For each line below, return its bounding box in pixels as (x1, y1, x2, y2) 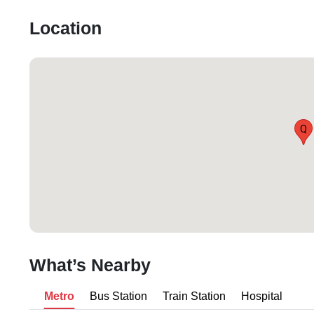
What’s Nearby (29, 254, 151, 278)
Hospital (241, 289, 282, 304)
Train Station (163, 289, 226, 304)
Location (29, 18, 102, 41)
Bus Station (90, 289, 147, 304)
